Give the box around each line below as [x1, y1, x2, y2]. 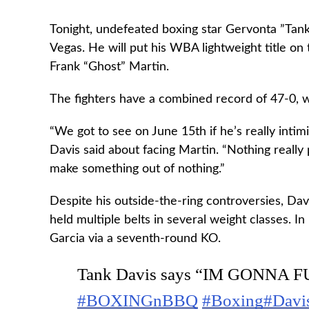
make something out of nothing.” [50, 163, 225, 175]
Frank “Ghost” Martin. [50, 61, 169, 72]
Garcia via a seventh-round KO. [50, 232, 221, 244]
